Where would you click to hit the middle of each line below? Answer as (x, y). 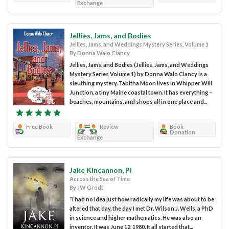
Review (109, 127)
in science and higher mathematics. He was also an (135, 218)
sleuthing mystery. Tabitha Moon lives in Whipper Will (141, 83)
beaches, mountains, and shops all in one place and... (138, 102)
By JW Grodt (86, 188)
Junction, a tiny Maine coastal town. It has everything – (141, 93)
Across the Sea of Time (100, 179)
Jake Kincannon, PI (101, 170)
